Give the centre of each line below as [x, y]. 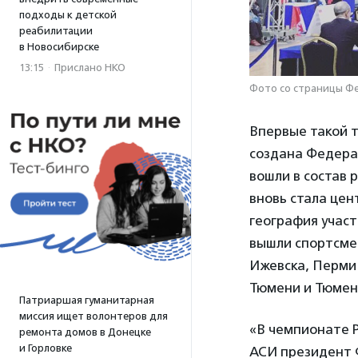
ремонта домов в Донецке [85, 332]
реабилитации [56, 31]
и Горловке [46, 348]
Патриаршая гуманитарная [87, 300]
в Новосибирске [59, 47]
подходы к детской [68, 15]
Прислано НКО [90, 68]
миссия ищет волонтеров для [93, 316]
